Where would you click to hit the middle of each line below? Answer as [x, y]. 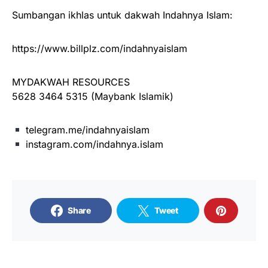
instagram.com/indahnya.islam [93, 144]
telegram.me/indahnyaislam [86, 130]
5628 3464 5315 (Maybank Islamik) [93, 97]
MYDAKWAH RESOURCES [71, 82]
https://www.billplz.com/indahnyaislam [100, 49]
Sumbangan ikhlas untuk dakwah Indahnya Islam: [122, 15]
